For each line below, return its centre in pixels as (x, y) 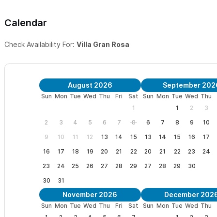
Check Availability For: (40, 44)
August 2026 (90, 85)
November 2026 (90, 194)
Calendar (26, 23)
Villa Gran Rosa (103, 44)
